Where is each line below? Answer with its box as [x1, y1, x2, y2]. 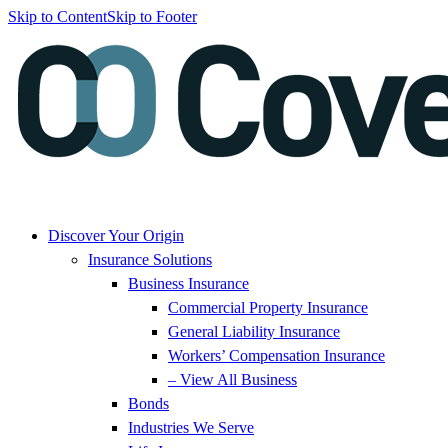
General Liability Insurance [168, 323, 340, 340]
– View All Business [168, 371, 297, 388]
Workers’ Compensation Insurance [168, 347, 385, 364]
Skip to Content [8, 8, 107, 25]
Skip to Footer [107, 8, 197, 25]
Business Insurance [128, 275, 249, 292]
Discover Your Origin [48, 227, 184, 244]
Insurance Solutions [88, 251, 212, 268]
